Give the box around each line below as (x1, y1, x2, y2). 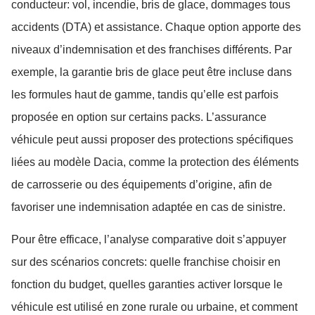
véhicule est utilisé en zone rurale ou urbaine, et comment (11, 301, 297, 314)
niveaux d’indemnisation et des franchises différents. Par (11, 43, 292, 56)
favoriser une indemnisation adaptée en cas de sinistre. (11, 200, 285, 213)
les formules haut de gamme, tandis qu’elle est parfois (11, 88, 278, 101)
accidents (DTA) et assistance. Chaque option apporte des (11, 20, 301, 33)
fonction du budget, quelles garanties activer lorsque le (11, 278, 283, 291)
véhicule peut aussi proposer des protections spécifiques (11, 133, 293, 146)
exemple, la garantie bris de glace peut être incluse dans (11, 65, 292, 78)
